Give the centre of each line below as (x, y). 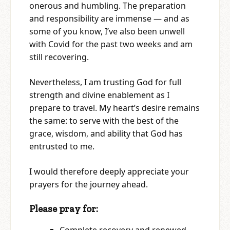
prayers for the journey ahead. (89, 184)
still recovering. (59, 57)
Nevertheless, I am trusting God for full (105, 82)
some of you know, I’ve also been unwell (107, 31)
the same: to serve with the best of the (104, 120)
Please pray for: (64, 208)
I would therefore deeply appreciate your (109, 171)
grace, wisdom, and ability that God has (106, 133)
